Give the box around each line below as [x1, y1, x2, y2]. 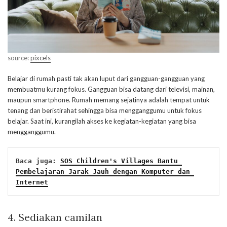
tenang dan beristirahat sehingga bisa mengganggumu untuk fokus [8, 106, 202, 115]
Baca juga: [16, 157, 60, 165]
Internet [16, 178, 48, 186]
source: [8, 53, 30, 62]
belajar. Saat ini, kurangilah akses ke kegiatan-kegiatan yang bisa [8, 117, 196, 125]
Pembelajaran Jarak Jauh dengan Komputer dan [16, 167, 190, 175]
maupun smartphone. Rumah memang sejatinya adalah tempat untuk [8, 95, 210, 104]
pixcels [30, 53, 51, 62]
